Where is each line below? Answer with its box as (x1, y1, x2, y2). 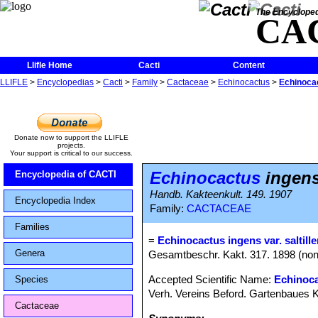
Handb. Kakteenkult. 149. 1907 (150, 189, 292, 200)
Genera (15, 248, 45, 258)
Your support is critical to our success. (9, 149, 133, 157)
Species (15, 274, 48, 285)
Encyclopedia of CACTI (15, 169, 116, 180)
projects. (57, 141, 85, 149)
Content (232, 60, 265, 70)
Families (15, 221, 50, 232)
